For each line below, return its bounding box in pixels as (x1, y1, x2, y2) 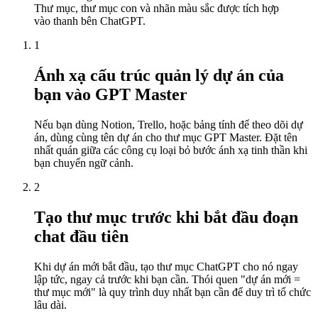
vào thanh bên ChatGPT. (34, 14, 146, 27)
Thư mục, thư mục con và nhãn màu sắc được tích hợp (34, 1, 279, 14)
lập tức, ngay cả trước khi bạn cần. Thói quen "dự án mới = (34, 273, 300, 285)
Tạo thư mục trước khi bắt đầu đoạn (34, 207, 298, 226)
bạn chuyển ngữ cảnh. (34, 156, 133, 169)
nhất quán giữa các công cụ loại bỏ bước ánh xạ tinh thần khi (34, 143, 307, 156)
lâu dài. (34, 298, 67, 311)
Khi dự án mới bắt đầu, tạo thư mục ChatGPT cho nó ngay (34, 260, 298, 273)
